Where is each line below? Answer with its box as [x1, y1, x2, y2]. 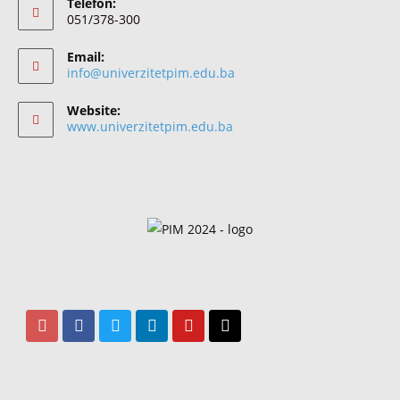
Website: [67, 101, 121, 119]
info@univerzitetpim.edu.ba [67, 63, 235, 81]
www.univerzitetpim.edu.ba [67, 117, 233, 135]
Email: [67, 47, 104, 65]
